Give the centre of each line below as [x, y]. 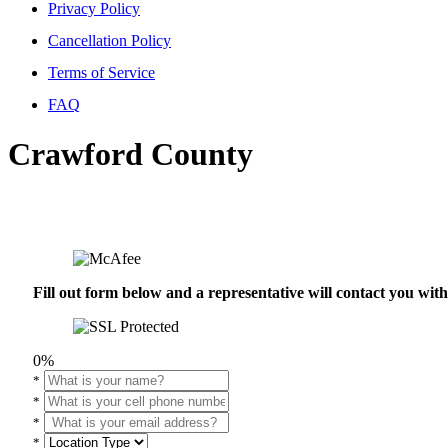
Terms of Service [101, 73]
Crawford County [130, 153]
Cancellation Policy [109, 41]
